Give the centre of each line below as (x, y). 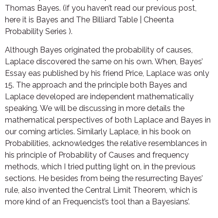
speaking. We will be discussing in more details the (95, 109)
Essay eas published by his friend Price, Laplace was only (107, 73)
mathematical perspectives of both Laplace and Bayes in (108, 120)
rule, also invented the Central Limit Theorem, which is (101, 190)
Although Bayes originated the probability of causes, (99, 50)
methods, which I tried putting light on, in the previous (100, 167)
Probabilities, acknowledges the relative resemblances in (106, 144)
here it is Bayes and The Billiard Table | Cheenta (89, 19)
